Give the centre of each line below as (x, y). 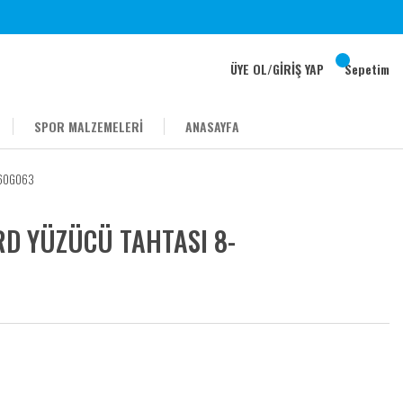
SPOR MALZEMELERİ (89, 126)
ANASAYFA (212, 126)
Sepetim (367, 69)
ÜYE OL (249, 69)
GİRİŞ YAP (298, 69)
